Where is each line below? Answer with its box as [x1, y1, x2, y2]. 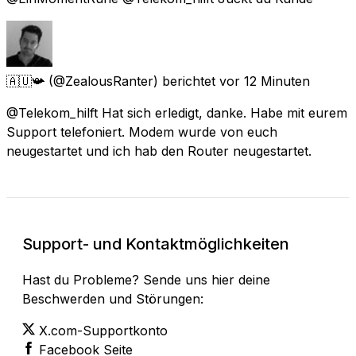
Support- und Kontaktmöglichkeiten [22, 234, 289, 253]
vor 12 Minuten [219, 72, 310, 89]
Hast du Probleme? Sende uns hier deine [22, 271, 270, 288]
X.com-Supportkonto [39, 322, 168, 339]
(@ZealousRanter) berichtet [48, 72, 215, 89]
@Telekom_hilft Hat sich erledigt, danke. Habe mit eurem [6, 104, 347, 121]
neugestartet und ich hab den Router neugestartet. [6, 142, 311, 159]
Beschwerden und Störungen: [22, 290, 203, 307]
